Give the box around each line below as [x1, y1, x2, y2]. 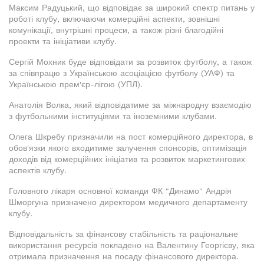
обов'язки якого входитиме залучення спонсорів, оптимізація [9, 143, 247, 153]
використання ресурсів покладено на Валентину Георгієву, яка [9, 240, 255, 250]
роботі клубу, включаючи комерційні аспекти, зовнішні [9, 14, 220, 24]
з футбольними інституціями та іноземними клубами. [9, 111, 217, 121]
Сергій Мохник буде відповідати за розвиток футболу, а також [9, 57, 252, 67]
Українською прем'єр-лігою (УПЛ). [9, 79, 143, 89]
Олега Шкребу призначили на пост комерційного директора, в [9, 131, 253, 141]
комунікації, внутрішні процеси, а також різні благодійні [9, 25, 223, 35]
